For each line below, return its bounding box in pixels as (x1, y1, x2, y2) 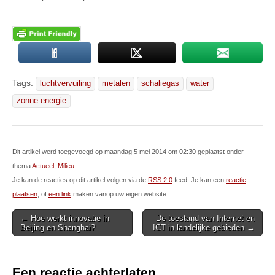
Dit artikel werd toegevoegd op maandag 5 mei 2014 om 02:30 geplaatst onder (12, 148, 244, 156)
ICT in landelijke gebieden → (153, 223, 255, 233)
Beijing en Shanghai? (20, 223, 95, 233)
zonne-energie (17, 96, 66, 106)
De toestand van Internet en (156, 214, 255, 223)
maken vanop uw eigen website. (71, 190, 168, 198)
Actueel (32, 162, 54, 170)
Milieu (58, 162, 74, 170)
